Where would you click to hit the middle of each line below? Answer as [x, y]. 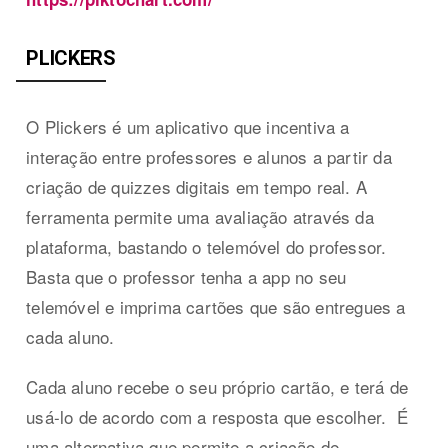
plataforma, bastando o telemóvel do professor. [206, 246]
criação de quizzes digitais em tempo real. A [197, 186]
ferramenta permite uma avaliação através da [200, 216]
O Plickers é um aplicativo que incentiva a [188, 126]
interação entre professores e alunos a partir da [209, 156]
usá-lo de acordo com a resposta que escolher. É [217, 416]
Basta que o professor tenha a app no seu [186, 276]
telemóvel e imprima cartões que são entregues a [216, 306]
